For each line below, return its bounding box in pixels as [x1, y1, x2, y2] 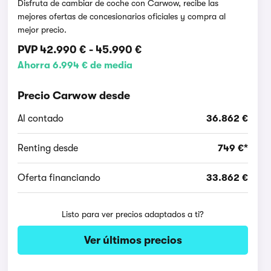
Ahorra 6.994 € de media [18, 60, 133, 71]
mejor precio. [18, 25, 67, 34]
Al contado [18, 113, 64, 124]
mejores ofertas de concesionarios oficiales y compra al [18, 11, 226, 21]
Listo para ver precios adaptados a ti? [62, 209, 204, 219]
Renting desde [18, 143, 79, 154]
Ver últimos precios [83, 234, 182, 246]
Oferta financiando [18, 172, 101, 183]
